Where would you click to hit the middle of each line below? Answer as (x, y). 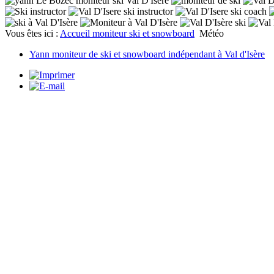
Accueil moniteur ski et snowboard (127, 33)
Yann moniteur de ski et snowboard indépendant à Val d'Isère (147, 54)
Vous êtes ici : (32, 33)
